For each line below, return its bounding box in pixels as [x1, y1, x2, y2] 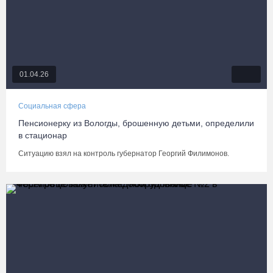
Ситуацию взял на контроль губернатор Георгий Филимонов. [18, 149, 229, 158]
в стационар [18, 130, 67, 140]
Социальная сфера [18, 102, 86, 110]
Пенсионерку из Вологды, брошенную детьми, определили [18, 118, 254, 128]
